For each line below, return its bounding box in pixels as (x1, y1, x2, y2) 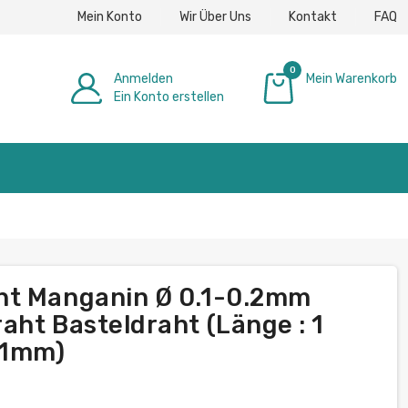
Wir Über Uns (179, 8, 251, 25)
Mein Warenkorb (306, 70, 397, 87)
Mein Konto (77, 8, 142, 25)
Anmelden (114, 70, 173, 87)
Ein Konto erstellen (114, 88, 224, 105)
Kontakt (289, 8, 337, 25)
